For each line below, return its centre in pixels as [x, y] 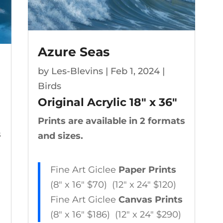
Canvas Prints [150, 199]
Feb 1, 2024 [135, 71]
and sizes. [60, 136]
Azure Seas [73, 52]
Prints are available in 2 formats [111, 121]
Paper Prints [147, 169]
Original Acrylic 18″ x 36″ [107, 102]
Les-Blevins [77, 71]
